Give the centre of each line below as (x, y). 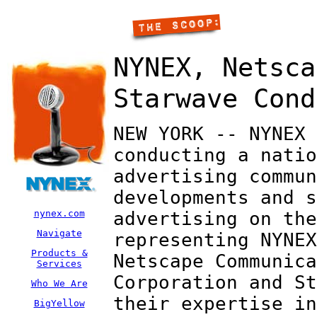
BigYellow (59, 303)
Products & (59, 253)
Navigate (59, 233)
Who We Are (59, 283)
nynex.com (59, 213)
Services (59, 264)
